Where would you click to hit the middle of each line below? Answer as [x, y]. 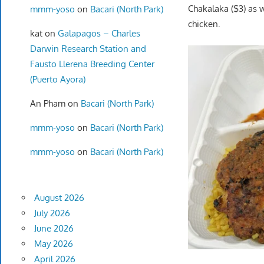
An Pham [47, 103]
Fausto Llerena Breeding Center [92, 64]
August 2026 [59, 198]
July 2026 [52, 213]
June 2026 [54, 229]
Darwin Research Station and [88, 48]
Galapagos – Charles [99, 33]
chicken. [204, 24]
